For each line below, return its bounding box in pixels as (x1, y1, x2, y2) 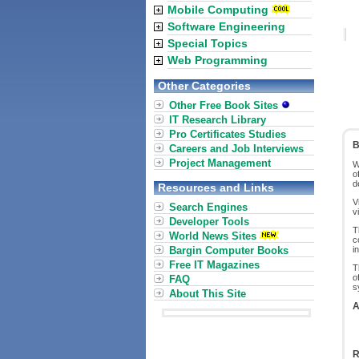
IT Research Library (169, 114, 266, 126)
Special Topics (167, 37, 248, 50)
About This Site (169, 288, 246, 300)
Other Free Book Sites (169, 99, 281, 111)
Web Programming (167, 54, 268, 67)
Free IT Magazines (169, 259, 260, 271)
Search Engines (169, 201, 248, 213)
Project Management (169, 157, 271, 169)
